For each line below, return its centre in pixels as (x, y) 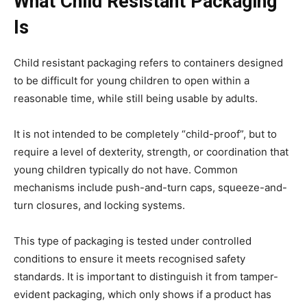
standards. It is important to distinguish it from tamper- (146, 276)
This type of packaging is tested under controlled (133, 241)
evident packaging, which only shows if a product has (143, 294)
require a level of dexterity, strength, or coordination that (151, 151)
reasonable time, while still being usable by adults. (136, 98)
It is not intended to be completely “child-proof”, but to (145, 134)
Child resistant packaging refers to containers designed (148, 62)
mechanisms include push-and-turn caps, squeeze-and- (150, 187)
